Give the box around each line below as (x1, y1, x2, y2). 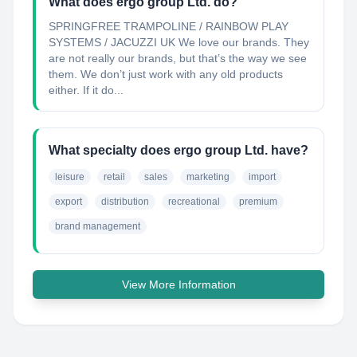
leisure (55, 171, 84, 182)
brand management (55, 221, 140, 232)
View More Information (121, 278, 236, 291)
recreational (168, 196, 220, 207)
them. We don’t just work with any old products (49, 68, 283, 80)
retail (104, 171, 125, 182)
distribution (101, 196, 149, 207)
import (249, 171, 276, 182)
